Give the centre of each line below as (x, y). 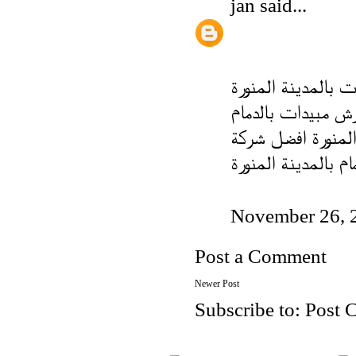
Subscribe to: (250, 310)
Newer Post (217, 283)
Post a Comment (261, 257)
